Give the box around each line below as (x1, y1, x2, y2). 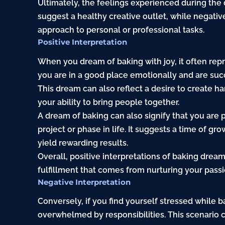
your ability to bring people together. (38, 97, 180, 107)
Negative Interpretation (38, 177, 131, 187)
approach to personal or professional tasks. (38, 25, 205, 35)
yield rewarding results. (38, 138, 129, 148)
